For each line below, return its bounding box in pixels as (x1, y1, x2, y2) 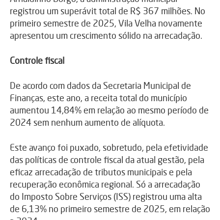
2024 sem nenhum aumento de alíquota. (10, 117, 165, 128)
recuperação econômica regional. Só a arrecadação (10, 179, 200, 190)
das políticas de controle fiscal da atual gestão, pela (10, 154, 204, 165)
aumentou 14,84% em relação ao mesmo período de (10, 105, 209, 116)
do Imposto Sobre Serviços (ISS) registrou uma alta (10, 191, 202, 202)
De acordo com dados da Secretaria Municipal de (10, 80, 191, 91)
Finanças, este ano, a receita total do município (10, 92, 187, 104)
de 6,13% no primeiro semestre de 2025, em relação (10, 203, 210, 215)
